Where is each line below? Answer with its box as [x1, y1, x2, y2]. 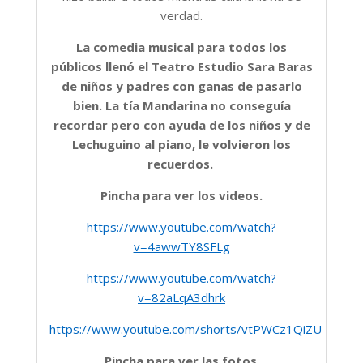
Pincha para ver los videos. [100, 186, 263, 203]
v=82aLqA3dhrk [138, 288, 225, 305]
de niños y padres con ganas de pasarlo [61, 77, 302, 94]
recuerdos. [147, 155, 216, 172]
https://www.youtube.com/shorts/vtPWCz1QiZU [49, 320, 322, 337]
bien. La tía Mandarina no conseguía [72, 96, 291, 113]
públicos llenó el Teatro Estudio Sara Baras [50, 58, 313, 75]
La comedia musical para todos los [76, 38, 287, 55]
